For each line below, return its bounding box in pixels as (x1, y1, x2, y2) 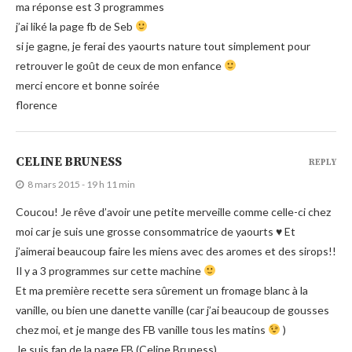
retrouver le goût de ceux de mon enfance (16, 58, 224, 72)
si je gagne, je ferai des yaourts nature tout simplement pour (16, 38, 310, 53)
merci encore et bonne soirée (16, 78, 159, 92)
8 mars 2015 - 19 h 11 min (27, 178, 135, 190)
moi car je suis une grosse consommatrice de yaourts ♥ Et (16, 224, 295, 238)
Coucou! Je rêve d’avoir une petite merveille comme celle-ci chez (16, 204, 331, 218)
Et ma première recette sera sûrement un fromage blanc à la (16, 283, 308, 297)
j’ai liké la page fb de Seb (16, 19, 135, 33)
